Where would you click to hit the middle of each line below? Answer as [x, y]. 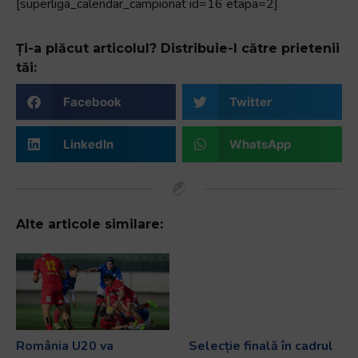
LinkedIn [88, 144]
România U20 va [65, 346]
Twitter [250, 101]
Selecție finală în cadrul [261, 346]
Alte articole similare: [89, 225]
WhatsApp [260, 144]
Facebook [92, 101]
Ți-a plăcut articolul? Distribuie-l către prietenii [178, 49]
